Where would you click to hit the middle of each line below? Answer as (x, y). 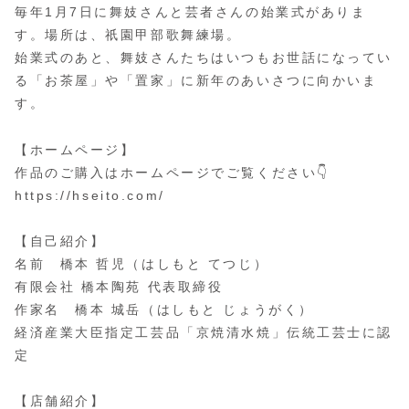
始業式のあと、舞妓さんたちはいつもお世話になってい (204, 58)
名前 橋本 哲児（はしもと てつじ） (142, 263)
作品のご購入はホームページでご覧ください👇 (172, 172)
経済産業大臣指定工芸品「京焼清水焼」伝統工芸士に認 (204, 332)
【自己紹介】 (60, 241)
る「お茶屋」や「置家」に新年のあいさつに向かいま (196, 81)
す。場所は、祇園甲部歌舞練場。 (128, 35)
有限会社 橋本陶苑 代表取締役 (119, 286)
